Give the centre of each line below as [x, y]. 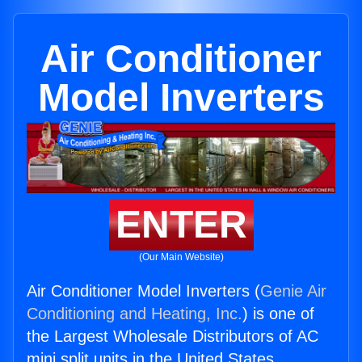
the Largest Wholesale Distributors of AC [173, 337]
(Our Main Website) [181, 257]
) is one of [278, 314]
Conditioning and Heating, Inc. [135, 314]
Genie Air [293, 291]
